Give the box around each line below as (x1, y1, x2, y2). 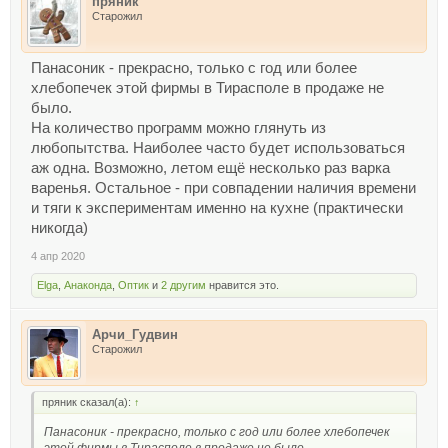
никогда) (31, 220, 88, 237)
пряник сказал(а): (42, 396, 134, 409)
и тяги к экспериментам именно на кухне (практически (31, 200, 403, 217)
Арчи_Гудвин (92, 327, 178, 343)
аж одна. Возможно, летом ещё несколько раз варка (31, 160, 390, 177)
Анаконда (64, 279, 112, 292)
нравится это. (206, 279, 279, 292)
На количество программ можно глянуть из (31, 120, 326, 137)
